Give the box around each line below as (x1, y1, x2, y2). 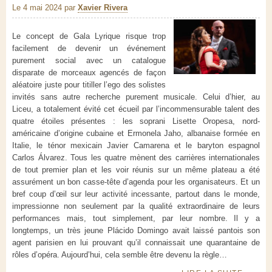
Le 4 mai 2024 (12, 3, 62, 13)
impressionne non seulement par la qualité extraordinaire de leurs (12, 202, 260, 211)
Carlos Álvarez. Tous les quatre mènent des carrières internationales (12, 153, 260, 163)
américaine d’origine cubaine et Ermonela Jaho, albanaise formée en (12, 129, 260, 138)
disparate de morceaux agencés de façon (12, 68, 166, 78)
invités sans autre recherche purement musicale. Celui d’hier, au (12, 92, 260, 102)
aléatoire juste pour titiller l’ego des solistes (12, 80, 166, 90)
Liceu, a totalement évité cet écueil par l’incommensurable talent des (12, 104, 260, 114)
